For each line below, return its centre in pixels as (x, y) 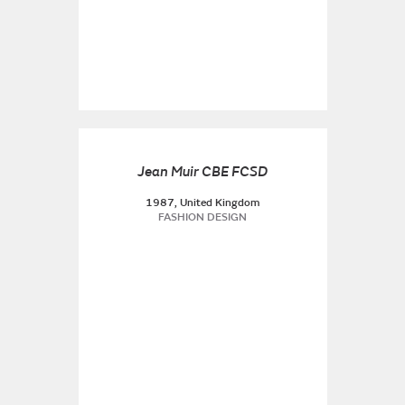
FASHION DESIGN (202, 217)
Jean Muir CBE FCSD (202, 172)
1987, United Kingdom (202, 203)
